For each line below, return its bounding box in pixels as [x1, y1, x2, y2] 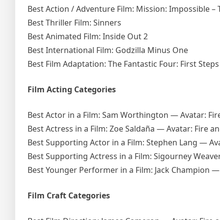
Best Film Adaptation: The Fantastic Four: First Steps [27, 58, 219, 69]
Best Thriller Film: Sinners [27, 17, 121, 28]
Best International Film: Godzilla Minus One [27, 44, 188, 55]
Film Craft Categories [27, 190, 110, 201]
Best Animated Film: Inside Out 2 [27, 30, 148, 42]
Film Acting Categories [27, 83, 116, 95]
